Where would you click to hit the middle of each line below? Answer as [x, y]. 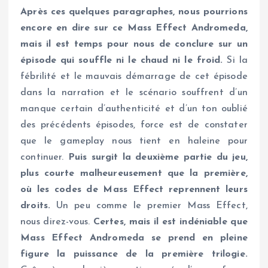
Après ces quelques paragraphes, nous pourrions [134, 12]
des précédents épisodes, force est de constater [134, 125]
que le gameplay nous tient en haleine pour [134, 141]
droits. [36, 205]
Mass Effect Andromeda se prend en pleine [134, 238]
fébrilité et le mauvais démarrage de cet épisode [134, 76]
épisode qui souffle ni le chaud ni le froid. [122, 60]
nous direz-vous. [57, 222]
